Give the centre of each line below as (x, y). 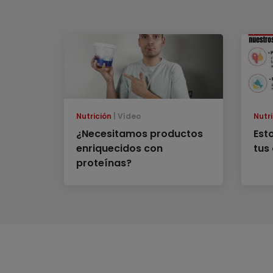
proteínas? (104, 163)
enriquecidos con (119, 149)
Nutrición (94, 116)
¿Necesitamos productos (139, 134)
